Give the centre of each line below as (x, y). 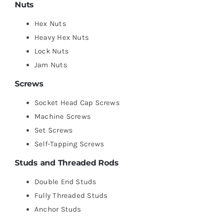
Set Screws (54, 130)
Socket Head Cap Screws (77, 102)
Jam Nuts (51, 65)
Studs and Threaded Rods (67, 163)
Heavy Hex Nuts (62, 37)
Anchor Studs (58, 209)
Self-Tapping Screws (69, 144)
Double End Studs (65, 181)
